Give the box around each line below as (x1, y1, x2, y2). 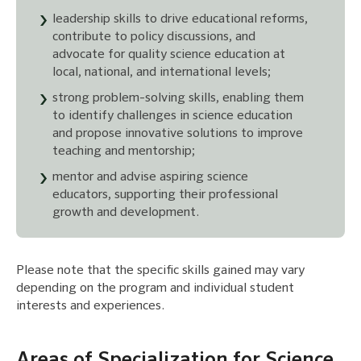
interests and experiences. (16, 299, 164, 313)
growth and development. (52, 205, 199, 219)
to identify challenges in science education (52, 109, 293, 122)
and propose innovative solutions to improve (52, 127, 303, 140)
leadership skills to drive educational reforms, (52, 12, 308, 26)
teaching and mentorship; (52, 144, 195, 158)
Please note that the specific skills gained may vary (16, 263, 305, 277)
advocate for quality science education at (52, 48, 285, 61)
